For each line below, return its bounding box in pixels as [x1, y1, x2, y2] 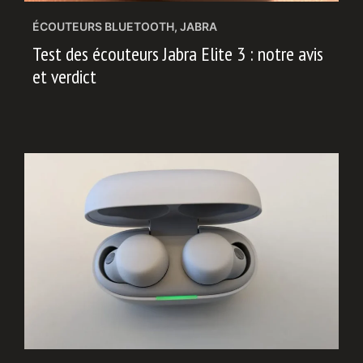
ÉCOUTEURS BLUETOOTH [32, 19, 174, 33]
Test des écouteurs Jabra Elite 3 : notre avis [32, 41, 323, 66]
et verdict [32, 63, 96, 89]
